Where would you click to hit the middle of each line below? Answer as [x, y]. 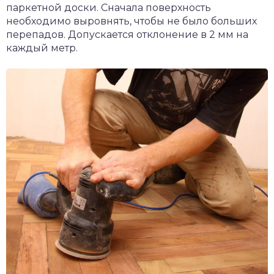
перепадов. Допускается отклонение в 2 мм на [127, 34]
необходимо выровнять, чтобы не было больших [131, 21]
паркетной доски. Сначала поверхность [109, 7]
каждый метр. [42, 48]
